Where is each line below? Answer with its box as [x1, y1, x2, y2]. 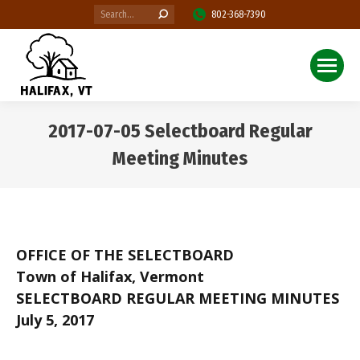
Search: [94, 6, 124, 18]
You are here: [180, 173, 271, 192]
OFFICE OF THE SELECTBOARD [16, 245, 234, 264]
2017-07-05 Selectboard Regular [47, 120, 313, 142]
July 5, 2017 [16, 310, 94, 329]
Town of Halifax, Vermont [16, 267, 204, 286]
